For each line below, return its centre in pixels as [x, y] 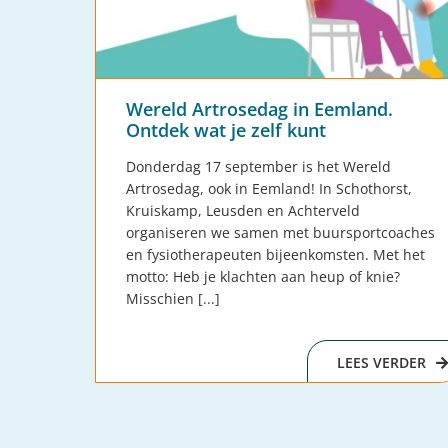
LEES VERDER [382, 363]
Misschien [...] [173, 299]
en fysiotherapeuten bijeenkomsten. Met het [276, 255]
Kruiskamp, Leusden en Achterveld [243, 211]
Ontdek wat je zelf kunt [226, 130]
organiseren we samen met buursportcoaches [281, 233]
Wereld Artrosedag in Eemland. [260, 109]
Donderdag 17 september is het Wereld [259, 167]
